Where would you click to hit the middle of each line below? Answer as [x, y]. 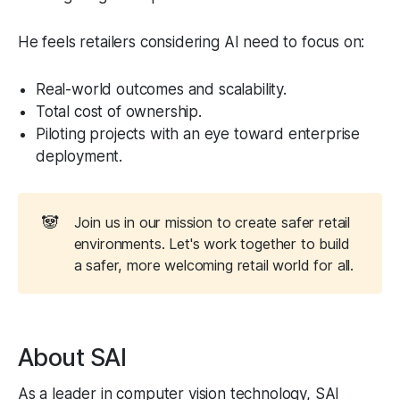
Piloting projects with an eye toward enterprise [198, 134]
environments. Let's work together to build [212, 243]
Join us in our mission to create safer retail [212, 222]
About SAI [72, 357]
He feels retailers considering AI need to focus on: [192, 42]
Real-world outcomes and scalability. [161, 90]
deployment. [79, 157]
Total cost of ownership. [119, 112]
